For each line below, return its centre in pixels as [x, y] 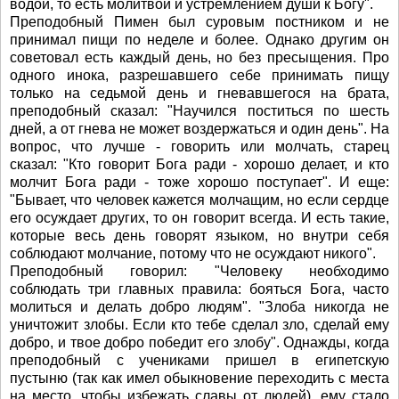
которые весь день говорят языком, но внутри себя [199, 236]
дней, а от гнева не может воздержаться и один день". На [199, 129]
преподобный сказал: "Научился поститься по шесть [199, 111]
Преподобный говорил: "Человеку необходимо [199, 271]
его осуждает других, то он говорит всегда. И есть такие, [199, 218]
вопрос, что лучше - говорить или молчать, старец [199, 147]
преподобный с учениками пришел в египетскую [199, 360]
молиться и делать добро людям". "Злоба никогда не [199, 307]
